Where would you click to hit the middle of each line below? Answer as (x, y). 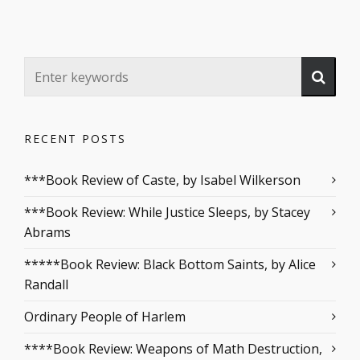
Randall (46, 284)
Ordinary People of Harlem (105, 317)
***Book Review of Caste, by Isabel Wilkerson (162, 180)
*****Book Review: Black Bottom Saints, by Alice (170, 264)
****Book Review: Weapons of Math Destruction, (173, 349)
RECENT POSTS (75, 139)
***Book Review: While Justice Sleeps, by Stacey (167, 212)
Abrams (47, 232)
